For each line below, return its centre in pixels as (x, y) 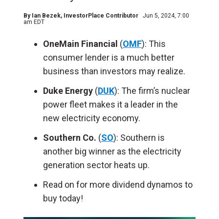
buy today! (63, 198)
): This (154, 44)
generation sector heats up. (96, 165)
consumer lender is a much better (109, 57)
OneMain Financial (81, 44)
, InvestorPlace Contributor (100, 16)
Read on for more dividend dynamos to (118, 185)
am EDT (34, 22)
